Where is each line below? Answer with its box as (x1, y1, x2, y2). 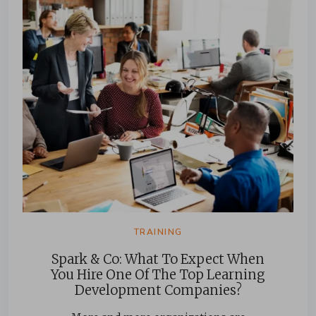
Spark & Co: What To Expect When (51, 250, 265, 267)
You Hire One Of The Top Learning (51, 266, 265, 283)
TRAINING (133, 226, 183, 238)
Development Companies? (74, 281, 242, 298)
